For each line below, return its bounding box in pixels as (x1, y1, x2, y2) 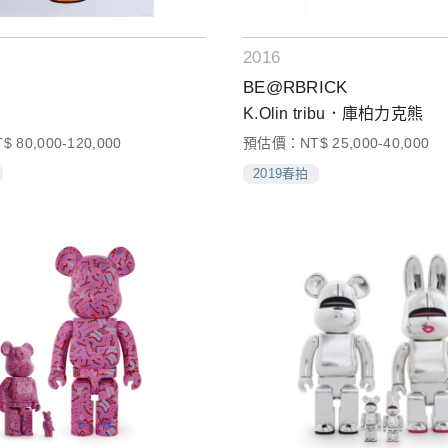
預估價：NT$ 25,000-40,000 (242, 134, 430, 151)
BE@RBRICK (242, 77, 348, 97)
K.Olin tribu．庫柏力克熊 (242, 104, 424, 122)
